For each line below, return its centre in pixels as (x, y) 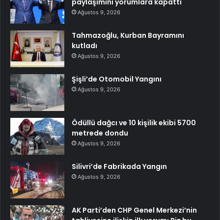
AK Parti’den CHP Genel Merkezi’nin (134, 210)
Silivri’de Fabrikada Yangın (119, 166)
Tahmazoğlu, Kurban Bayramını (128, 35)
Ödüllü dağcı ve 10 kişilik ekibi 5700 (134, 123)
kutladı (84, 45)
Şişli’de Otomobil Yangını (117, 79)
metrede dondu (100, 133)
